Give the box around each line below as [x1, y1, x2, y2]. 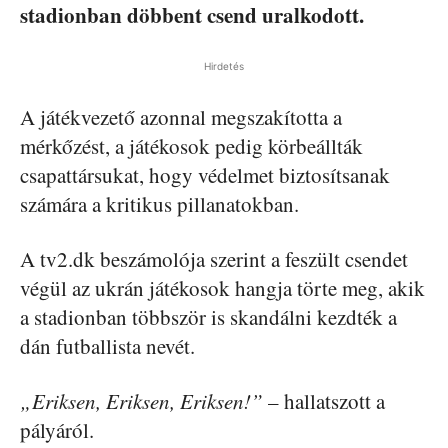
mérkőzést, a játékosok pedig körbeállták [20, 132, 363, 160]
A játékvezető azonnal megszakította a [20, 103, 342, 131]
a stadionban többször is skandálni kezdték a [20, 303, 397, 331]
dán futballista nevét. [20, 332, 195, 360]
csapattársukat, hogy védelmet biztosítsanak [20, 161, 390, 189]
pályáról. [20, 416, 94, 444]
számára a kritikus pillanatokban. [20, 190, 299, 218]
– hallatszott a [263, 387, 385, 415]
